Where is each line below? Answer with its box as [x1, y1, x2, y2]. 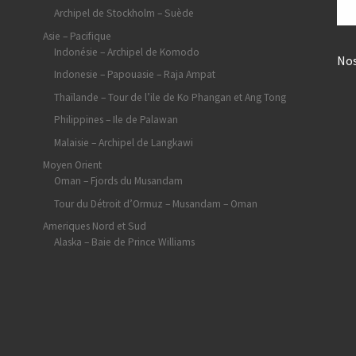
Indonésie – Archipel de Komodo [53, 44, 199, 59]
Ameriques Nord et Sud [43, 219, 146, 234]
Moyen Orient [43, 158, 102, 172]
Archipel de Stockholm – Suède [53, 6, 194, 21]
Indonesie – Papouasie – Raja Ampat [53, 68, 215, 82]
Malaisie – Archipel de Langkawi [53, 135, 193, 149]
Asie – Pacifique [43, 29, 111, 43]
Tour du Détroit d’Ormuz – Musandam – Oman [53, 196, 257, 211]
